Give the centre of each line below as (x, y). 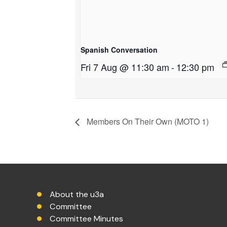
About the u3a (77, 194)
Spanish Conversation (119, 49)
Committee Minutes (86, 218)
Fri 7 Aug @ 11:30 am (125, 67)
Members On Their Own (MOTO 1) (147, 121)
